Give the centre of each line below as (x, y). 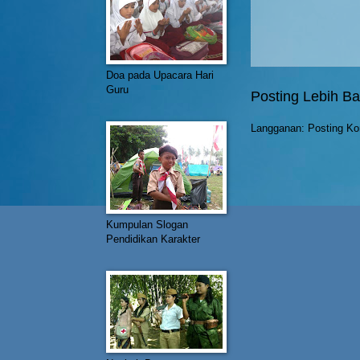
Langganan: (279, 128)
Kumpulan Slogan (147, 225)
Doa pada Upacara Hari (160, 75)
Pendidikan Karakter (153, 239)
